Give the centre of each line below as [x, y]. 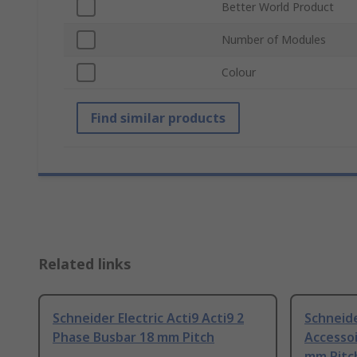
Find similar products [158, 118]
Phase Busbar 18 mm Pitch [133, 337]
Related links [85, 264]
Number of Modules [274, 40]
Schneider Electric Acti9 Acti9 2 [148, 318]
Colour [239, 73]
